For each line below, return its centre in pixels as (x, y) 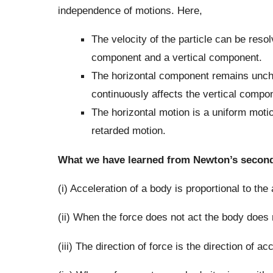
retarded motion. (128, 131)
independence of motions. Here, (130, 10)
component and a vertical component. (176, 58)
